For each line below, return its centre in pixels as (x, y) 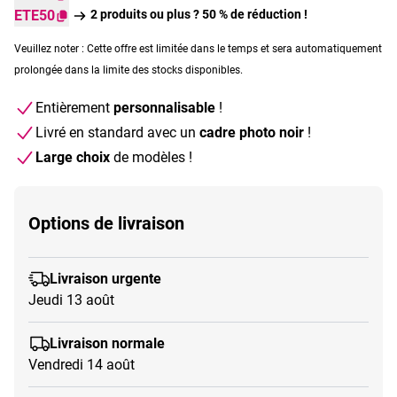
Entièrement (74, 107)
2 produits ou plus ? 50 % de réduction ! (199, 14)
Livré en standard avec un (117, 132)
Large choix (73, 157)
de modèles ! (151, 157)
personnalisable (164, 107)
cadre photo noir (252, 132)
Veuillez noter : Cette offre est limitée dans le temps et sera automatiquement (198, 48)
